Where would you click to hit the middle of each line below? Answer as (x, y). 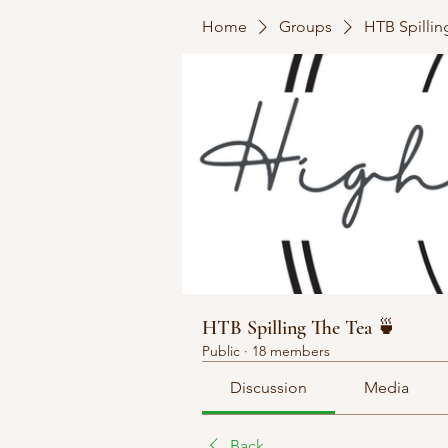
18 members (291, 351)
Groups (305, 26)
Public (221, 351)
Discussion (269, 387)
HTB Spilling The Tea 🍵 (299, 328)
